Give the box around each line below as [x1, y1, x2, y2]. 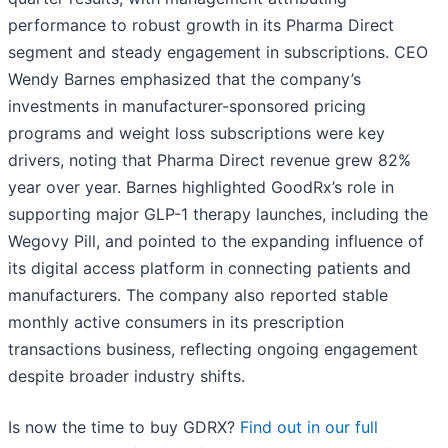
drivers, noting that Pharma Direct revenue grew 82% [8, 150, 411, 171]
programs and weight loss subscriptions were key [8, 123, 385, 144]
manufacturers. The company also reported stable [8, 285, 388, 306]
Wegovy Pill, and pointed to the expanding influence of [8, 231, 424, 252]
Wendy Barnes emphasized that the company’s [8, 69, 361, 90]
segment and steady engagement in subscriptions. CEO [8, 42, 428, 63]
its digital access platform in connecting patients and [8, 258, 411, 279]
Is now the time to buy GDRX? [8, 417, 240, 438]
